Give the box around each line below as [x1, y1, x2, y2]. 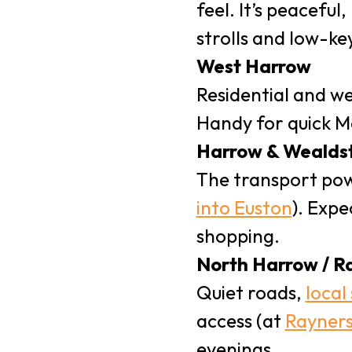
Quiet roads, [196, 280, 306, 304]
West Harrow [196, 54, 311, 78]
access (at [196, 309, 285, 332]
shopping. [196, 224, 280, 247]
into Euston [196, 196, 292, 219]
